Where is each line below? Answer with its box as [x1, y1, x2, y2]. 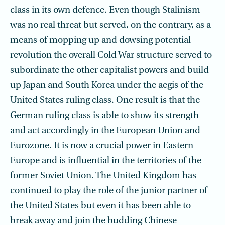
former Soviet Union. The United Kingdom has [10, 171, 196, 181]
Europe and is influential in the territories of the [10, 156, 201, 166]
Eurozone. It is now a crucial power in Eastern [10, 141, 193, 151]
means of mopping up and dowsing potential [10, 36, 191, 45]
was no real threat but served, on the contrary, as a [10, 21, 211, 30]
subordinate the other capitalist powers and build [10, 66, 209, 75]
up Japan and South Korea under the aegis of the [10, 81, 203, 90]
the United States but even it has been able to [10, 201, 191, 211]
